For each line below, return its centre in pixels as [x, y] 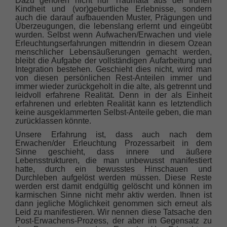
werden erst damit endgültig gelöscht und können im [113, 186]
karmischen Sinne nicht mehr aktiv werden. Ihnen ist [113, 195]
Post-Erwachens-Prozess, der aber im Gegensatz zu [113, 221]
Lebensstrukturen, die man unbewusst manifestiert [113, 161]
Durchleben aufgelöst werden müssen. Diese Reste [113, 178]
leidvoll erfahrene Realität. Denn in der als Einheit [113, 95]
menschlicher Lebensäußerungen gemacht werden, [113, 52]
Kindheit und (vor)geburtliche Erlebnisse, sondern [113, 9]
